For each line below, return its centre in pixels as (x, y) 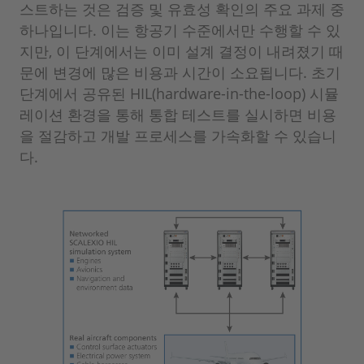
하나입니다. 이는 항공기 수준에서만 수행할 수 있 (180, 30)
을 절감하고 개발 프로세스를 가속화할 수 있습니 (178, 136)
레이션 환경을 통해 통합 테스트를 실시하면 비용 (178, 115)
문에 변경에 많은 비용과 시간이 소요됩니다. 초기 (180, 73)
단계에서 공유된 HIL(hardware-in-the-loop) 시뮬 (179, 94)
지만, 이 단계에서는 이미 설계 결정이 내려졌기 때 (182, 52)
